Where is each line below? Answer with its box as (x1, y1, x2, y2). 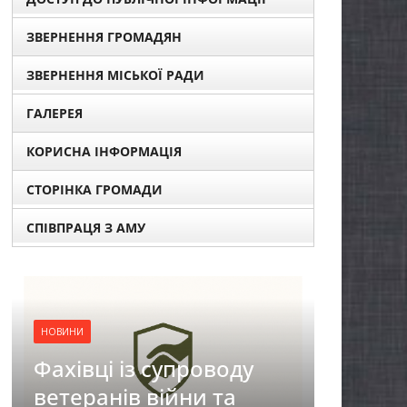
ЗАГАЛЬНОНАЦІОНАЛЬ (96, 366, 344, 397)
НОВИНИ (104, 338, 147, 352)
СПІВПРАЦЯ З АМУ (26, 219, 145, 237)
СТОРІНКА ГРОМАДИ (26, 181, 163, 199)
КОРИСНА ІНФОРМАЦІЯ (26, 143, 182, 161)
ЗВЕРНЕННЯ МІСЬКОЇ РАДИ (26, 66, 204, 84)
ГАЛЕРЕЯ (26, 104, 83, 123)
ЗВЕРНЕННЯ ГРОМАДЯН (26, 28, 182, 46)
